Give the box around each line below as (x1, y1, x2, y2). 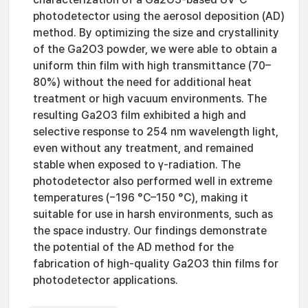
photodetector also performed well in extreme (33, 175, 272, 188)
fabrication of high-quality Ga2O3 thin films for (33, 257, 278, 270)
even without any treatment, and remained (33, 142, 254, 155)
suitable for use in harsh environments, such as (33, 208, 273, 221)
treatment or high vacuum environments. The (33, 92, 267, 105)
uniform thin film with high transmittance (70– (33, 59, 271, 72)
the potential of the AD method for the (33, 241, 234, 254)
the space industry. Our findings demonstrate (33, 224, 267, 237)
